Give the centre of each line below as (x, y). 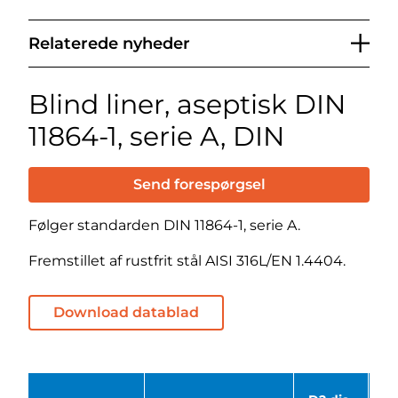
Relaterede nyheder (109, 43)
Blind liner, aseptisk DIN (187, 104)
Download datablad (126, 312)
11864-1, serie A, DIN (156, 136)
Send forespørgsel (199, 184)
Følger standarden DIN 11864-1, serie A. (164, 225)
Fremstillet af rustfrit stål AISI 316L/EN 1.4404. (187, 260)
